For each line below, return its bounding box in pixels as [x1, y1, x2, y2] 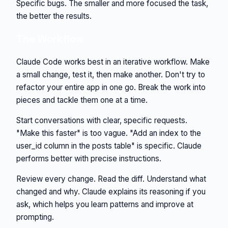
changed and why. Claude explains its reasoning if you [16, 186, 206, 196]
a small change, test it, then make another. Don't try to [16, 69, 205, 79]
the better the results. [16, 11, 92, 21]
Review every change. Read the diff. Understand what [16, 174, 206, 184]
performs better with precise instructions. [16, 153, 161, 163]
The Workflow [16, 32, 84, 46]
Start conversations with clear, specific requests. [16, 115, 187, 125]
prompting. [16, 212, 54, 222]
